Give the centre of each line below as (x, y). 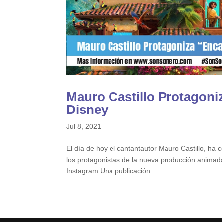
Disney (87, 110)
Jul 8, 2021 (84, 127)
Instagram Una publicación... (111, 171)
